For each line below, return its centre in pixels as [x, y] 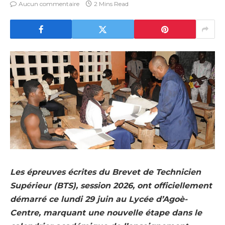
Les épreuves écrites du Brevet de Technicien [105, 172]
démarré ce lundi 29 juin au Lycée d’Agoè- [99, 199]
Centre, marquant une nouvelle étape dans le [106, 213]
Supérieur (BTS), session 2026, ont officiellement [111, 186]
